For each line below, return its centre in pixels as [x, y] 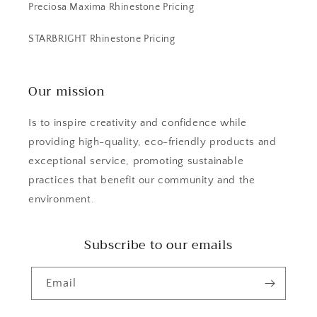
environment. [62, 200]
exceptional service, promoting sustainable [136, 161]
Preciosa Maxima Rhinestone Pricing [111, 7]
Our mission [67, 92]
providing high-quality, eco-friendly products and [152, 142]
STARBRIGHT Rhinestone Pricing [102, 39]
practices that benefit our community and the [142, 180]
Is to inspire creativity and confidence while [138, 123]
